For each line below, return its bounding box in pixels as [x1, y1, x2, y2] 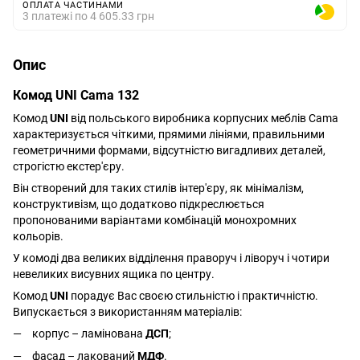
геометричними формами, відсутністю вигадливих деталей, [13, 144, 325, 157]
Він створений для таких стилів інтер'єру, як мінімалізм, [13, 182, 304, 194]
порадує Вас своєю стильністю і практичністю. [71, 289, 318, 302]
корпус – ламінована [32, 327, 145, 340]
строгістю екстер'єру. [13, 160, 125, 173]
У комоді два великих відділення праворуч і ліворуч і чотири [13, 252, 329, 264]
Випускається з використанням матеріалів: [13, 305, 242, 318]
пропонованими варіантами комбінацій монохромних [13, 214, 297, 227]
